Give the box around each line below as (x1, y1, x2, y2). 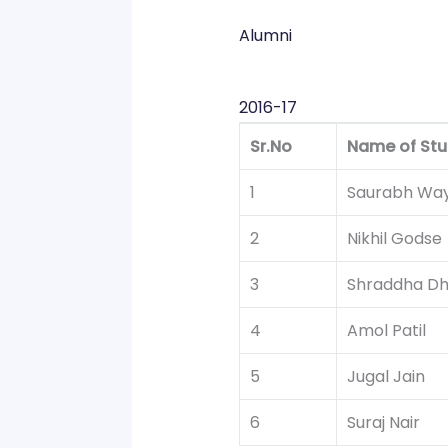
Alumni (238, 24, 292, 48)
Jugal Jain (346, 365, 425, 389)
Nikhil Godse (346, 227, 442, 251)
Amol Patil (346, 319, 426, 343)
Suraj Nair (346, 411, 420, 435)
